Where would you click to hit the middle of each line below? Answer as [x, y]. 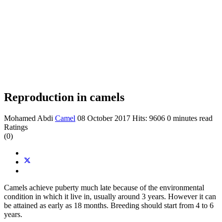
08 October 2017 [105, 118]
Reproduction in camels [64, 97]
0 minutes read [190, 118]
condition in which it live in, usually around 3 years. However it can [110, 196]
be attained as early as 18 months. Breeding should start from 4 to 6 [109, 205]
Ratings [16, 127]
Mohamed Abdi [28, 118]
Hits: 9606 [149, 118]
